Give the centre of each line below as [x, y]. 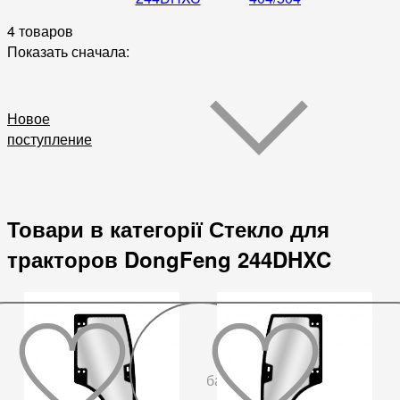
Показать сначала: [68, 52]
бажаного [237, 381]
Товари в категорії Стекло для [168, 229]
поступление [50, 139]
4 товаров [40, 31]
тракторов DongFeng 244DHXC [169, 259]
